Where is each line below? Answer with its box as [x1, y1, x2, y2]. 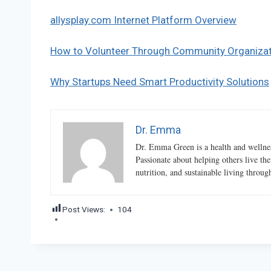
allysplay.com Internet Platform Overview [50, 13, 237, 26]
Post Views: [62, 204, 105, 215]
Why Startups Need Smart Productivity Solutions [50, 75, 269, 88]
